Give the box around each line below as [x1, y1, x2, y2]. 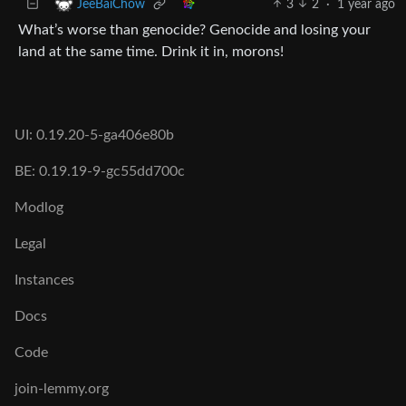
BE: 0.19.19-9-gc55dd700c [14, 163, 185, 179]
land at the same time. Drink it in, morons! [18, 43, 284, 59]
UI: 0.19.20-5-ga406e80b [14, 127, 174, 142]
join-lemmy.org [14, 381, 109, 396]
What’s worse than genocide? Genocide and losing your [18, 22, 371, 37]
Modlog [14, 199, 63, 215]
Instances [14, 272, 74, 287]
